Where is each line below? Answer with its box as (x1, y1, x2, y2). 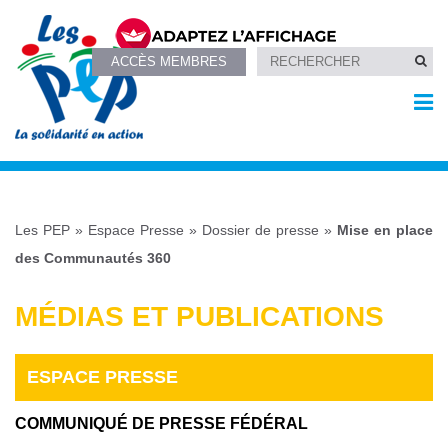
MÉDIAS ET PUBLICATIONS (15, 300, 384, 332)
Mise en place (337, 222, 433, 239)
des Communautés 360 (15, 250, 171, 267)
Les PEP (15, 222, 70, 239)
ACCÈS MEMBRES (111, 53, 228, 69)
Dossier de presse (202, 222, 319, 239)
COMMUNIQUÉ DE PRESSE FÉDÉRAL (15, 415, 308, 433)
